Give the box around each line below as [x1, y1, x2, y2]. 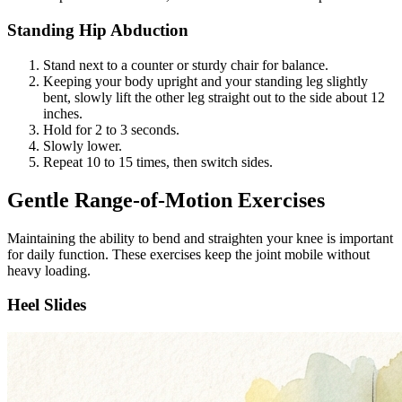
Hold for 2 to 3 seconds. [43, 121, 179, 137]
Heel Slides [7, 295, 86, 315]
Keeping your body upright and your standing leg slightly [43, 73, 368, 89]
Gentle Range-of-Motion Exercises [7, 188, 325, 212]
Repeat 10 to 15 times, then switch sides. [43, 153, 273, 170]
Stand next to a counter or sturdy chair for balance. [43, 57, 328, 73]
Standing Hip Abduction [7, 20, 188, 39]
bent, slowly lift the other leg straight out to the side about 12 [43, 89, 385, 105]
